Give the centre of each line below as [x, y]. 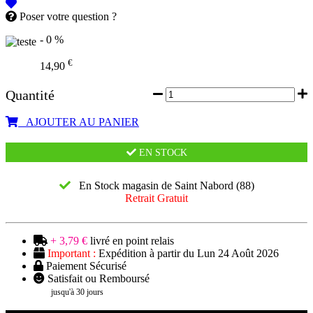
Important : [72, 253]
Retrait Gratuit [156, 198]
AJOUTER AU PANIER [79, 122]
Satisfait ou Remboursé [97, 278]
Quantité [30, 95]
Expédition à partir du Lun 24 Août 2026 [187, 253]
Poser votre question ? [67, 17]
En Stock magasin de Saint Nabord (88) [162, 185]
